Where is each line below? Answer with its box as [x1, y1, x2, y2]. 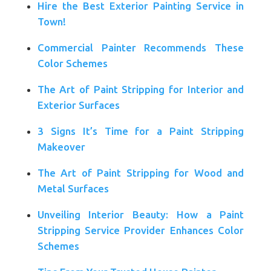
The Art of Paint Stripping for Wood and [37, 167, 244, 178]
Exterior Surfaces [37, 99, 120, 111]
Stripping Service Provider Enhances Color [37, 224, 244, 236]
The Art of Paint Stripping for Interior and [37, 83, 244, 95]
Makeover [37, 141, 85, 152]
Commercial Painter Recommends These [37, 42, 244, 53]
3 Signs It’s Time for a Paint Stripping [37, 125, 244, 137]
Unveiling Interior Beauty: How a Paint [37, 209, 244, 220]
